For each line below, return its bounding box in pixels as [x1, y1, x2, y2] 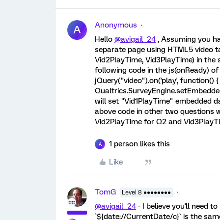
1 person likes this [109, 139, 170, 148]
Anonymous [95, 21, 137, 29]
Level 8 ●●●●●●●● [122, 189, 171, 196]
